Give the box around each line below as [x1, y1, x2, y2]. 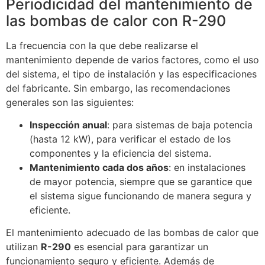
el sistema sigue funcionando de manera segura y [30, 190, 251, 202]
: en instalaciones [169, 161, 245, 174]
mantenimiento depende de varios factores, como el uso [6, 53, 259, 66]
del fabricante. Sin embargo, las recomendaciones [6, 82, 230, 94]
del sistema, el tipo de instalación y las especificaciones [6, 67, 257, 80]
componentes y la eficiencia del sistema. [30, 147, 214, 160]
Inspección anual [30, 119, 107, 131]
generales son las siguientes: [6, 96, 137, 108]
